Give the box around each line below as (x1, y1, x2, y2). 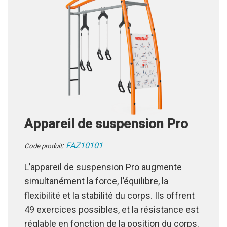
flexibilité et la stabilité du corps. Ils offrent (24, 196, 195, 207)
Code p (24, 148, 45, 157)
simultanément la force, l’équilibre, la (24, 182, 168, 193)
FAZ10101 (66, 147, 103, 157)
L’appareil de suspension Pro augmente (24, 168, 182, 179)
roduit (45, 148, 62, 157)
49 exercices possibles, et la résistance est (24, 210, 199, 221)
